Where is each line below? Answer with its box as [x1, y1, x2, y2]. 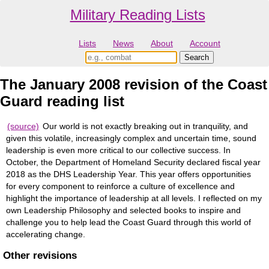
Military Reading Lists [70, 7, 205, 23]
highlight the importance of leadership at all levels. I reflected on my [6, 193, 262, 203]
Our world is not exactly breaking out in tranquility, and [40, 121, 248, 131]
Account [190, 38, 220, 49]
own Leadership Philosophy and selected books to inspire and [6, 205, 241, 215]
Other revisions [3, 250, 77, 262]
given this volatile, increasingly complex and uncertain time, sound [6, 133, 256, 143]
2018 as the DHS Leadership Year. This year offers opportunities [6, 169, 251, 179]
